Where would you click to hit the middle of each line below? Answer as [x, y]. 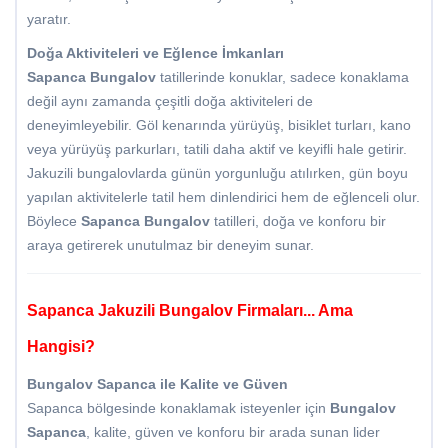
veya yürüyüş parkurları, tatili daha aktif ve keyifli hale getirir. [217, 149]
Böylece [54, 221]
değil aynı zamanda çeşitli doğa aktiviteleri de [170, 101]
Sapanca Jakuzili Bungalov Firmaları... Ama [190, 311]
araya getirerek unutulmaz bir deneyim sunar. [170, 245]
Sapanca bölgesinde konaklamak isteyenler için [178, 408]
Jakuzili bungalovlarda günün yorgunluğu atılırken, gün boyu [217, 173]
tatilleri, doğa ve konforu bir [298, 221]
